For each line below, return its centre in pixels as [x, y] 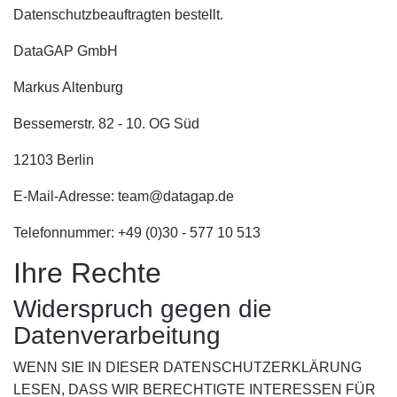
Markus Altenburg [68, 87]
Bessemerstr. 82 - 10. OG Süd [106, 124]
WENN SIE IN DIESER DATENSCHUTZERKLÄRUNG [187, 367]
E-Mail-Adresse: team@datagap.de [124, 196]
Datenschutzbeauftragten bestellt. [118, 15]
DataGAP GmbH [66, 51]
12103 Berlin [54, 160]
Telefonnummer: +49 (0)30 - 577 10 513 [137, 233]
